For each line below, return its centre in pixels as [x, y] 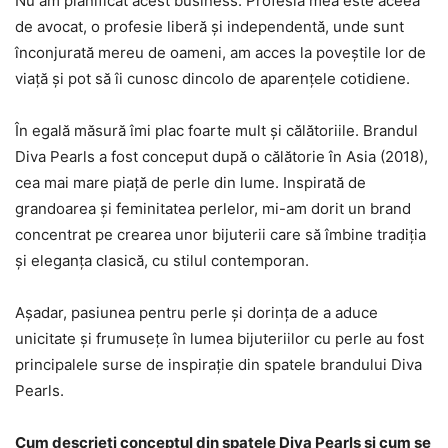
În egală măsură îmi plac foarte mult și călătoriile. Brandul [216, 130]
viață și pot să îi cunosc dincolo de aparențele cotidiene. [212, 78]
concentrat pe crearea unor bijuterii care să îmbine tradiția [220, 234]
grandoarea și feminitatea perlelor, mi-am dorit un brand [213, 208]
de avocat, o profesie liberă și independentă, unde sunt [209, 26]
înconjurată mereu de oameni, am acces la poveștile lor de [220, 52]
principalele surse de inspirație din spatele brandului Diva [218, 364]
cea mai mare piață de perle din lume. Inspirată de [190, 182]
